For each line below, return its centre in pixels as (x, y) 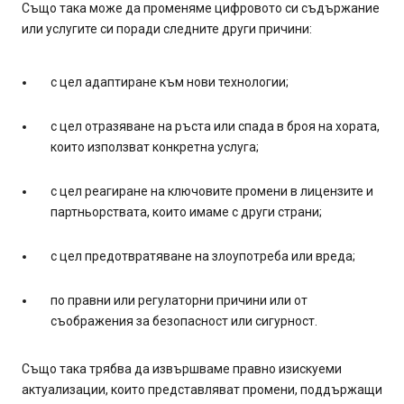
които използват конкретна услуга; (155, 147)
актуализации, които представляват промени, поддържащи (202, 389)
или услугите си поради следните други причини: (167, 28)
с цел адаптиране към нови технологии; (170, 82)
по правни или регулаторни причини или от (179, 300)
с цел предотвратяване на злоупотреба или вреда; (203, 256)
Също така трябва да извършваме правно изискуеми (182, 368)
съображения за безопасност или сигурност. (184, 321)
